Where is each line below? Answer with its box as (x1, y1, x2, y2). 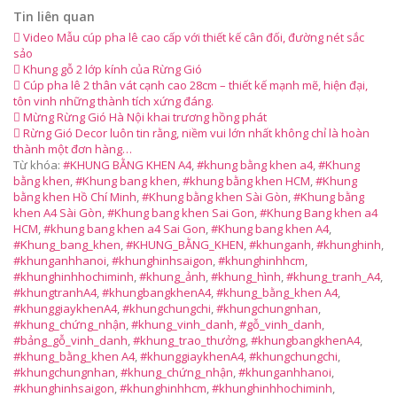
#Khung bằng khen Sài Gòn (142, 189, 288, 205)
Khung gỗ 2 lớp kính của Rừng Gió (20, 61, 202, 77)
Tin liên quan (13, 8, 95, 25)
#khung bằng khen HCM (183, 173, 310, 189)
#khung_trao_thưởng (133, 332, 245, 348)
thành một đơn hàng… (13, 141, 132, 157)
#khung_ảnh (139, 269, 206, 284)
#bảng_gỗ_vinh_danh (13, 332, 128, 348)
